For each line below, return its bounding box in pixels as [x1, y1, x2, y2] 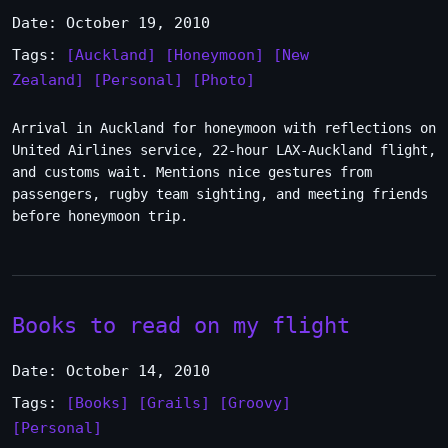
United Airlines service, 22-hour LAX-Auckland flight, [12, 142, 436, 158]
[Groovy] [219, 394, 291, 412]
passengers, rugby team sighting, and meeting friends [12, 186, 428, 202]
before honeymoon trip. [12, 208, 188, 224]
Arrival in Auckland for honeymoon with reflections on [12, 120, 436, 136]
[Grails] [138, 394, 210, 412]
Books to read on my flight [12, 312, 350, 338]
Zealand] [12, 71, 84, 89]
